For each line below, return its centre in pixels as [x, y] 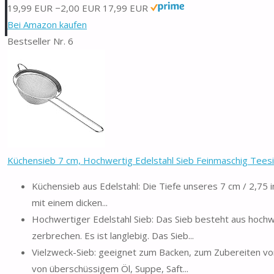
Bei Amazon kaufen [47, 24]
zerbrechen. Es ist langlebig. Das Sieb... [113, 235]
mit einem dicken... [70, 202]
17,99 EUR [125, 8]
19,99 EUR [30, 8]
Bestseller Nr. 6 [40, 41]
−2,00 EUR [78, 8]
